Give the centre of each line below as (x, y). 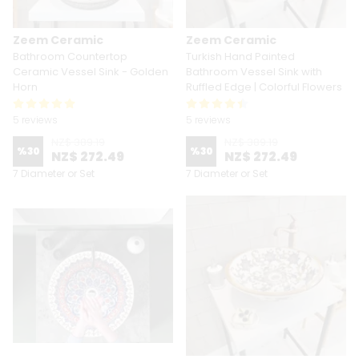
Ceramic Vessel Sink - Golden (91, 72)
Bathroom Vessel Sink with (254, 72)
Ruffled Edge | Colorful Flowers (264, 87)
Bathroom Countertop (70, 56)
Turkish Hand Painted (240, 56)
